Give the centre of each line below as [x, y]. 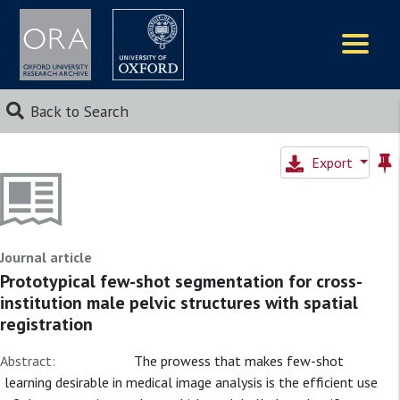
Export [333, 162]
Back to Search [79, 111]
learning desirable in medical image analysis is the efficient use [191, 382]
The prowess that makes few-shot [239, 361]
